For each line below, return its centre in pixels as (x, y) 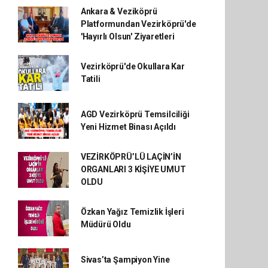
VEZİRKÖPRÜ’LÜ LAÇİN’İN (131, 157)
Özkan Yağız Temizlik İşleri (132, 212)
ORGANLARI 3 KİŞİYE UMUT (133, 170)
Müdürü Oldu (106, 225)
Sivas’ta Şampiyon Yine (125, 260)
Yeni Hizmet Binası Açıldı (128, 127)
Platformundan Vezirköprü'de (138, 24)
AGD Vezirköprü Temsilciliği (135, 115)
